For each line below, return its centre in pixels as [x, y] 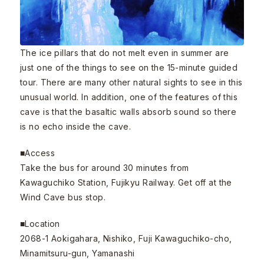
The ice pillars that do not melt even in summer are [125, 52]
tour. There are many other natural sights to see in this [131, 82]
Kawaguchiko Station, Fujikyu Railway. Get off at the [126, 182]
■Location [40, 223]
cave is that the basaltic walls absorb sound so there [128, 111]
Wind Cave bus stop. [63, 197]
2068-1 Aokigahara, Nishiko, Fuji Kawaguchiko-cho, [126, 238]
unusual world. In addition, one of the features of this [129, 97]
